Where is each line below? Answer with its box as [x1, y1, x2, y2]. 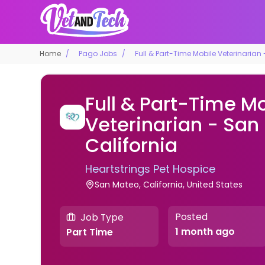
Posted [174, 211, 208, 224]
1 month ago [174, 225, 235, 239]
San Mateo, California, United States [94, 178, 243, 190]
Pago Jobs [79, 48, 118, 59]
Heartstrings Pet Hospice [85, 161, 215, 176]
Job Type [80, 211, 124, 224]
